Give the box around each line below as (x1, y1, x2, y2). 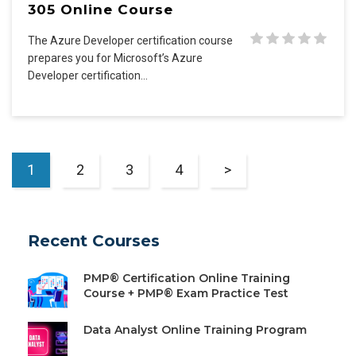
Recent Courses (28, 231, 160, 251)
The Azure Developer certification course (28, 34, 233, 48)
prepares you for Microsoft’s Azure (28, 52, 203, 65)
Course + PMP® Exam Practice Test (83, 286, 288, 301)
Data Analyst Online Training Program (83, 323, 307, 338)
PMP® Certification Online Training (83, 271, 290, 286)
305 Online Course (28, 2, 173, 18)
